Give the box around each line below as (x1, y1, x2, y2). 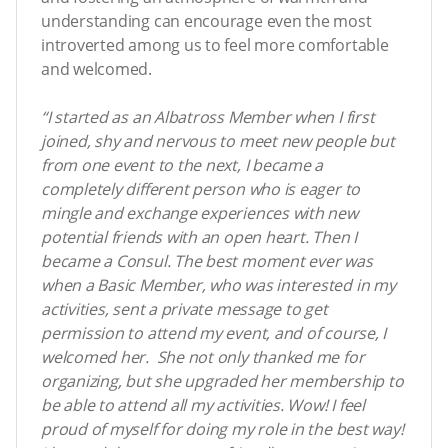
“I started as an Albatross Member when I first (41, 105, 375, 128)
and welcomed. (41, 57, 153, 80)
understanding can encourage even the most (41, 9, 372, 32)
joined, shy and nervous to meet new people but (41, 129, 395, 152)
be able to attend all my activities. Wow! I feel (41, 393, 365, 416)
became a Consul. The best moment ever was (41, 249, 373, 272)
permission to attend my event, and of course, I (41, 321, 387, 344)
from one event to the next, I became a (41, 153, 324, 176)
